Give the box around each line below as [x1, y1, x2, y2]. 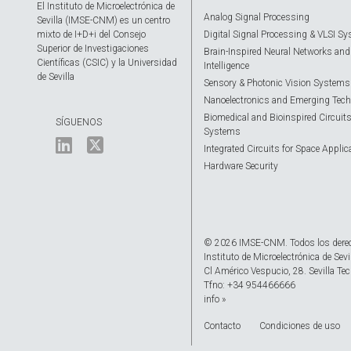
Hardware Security [204, 161, 279, 172]
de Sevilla [37, 71, 74, 83]
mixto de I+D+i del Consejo [37, 29, 146, 41]
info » [204, 294, 226, 306]
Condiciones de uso [259, 320, 341, 332]
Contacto [204, 320, 241, 332]
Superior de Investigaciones [37, 43, 149, 55]
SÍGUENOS [56, 117, 102, 128]
